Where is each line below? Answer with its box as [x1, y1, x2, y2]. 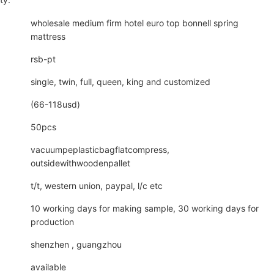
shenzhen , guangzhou [31, 239, 122, 250]
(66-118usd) [31, 99, 81, 110]
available [31, 262, 67, 273]
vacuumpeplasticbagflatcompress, [31, 144, 170, 155]
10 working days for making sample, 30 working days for [31, 203, 259, 214]
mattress [31, 31, 66, 42]
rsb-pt [31, 54, 56, 65]
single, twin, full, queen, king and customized [31, 76, 211, 87]
